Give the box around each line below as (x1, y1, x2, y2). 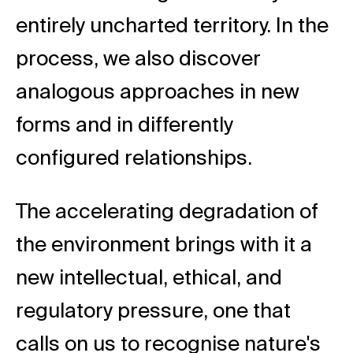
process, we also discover (16, 49, 261, 70)
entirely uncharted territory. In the (16, 16, 329, 37)
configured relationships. (16, 148, 257, 169)
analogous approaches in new (16, 82, 299, 103)
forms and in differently (16, 115, 233, 136)
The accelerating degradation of (16, 202, 318, 223)
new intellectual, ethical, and (16, 268, 282, 289)
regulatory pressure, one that (16, 301, 291, 322)
